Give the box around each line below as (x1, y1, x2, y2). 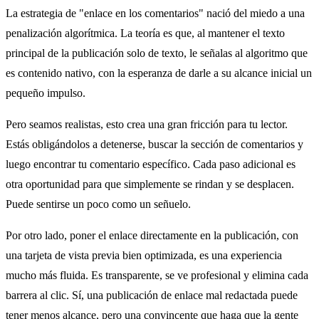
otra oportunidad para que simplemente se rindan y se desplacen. (6, 177, 294, 190)
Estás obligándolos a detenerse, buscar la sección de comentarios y (6, 137, 303, 150)
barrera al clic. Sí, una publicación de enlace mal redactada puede (6, 288, 298, 301)
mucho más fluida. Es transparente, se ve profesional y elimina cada (6, 268, 308, 281)
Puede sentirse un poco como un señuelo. (6, 197, 191, 210)
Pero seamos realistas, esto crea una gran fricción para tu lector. (6, 117, 288, 130)
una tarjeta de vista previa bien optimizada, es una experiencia (6, 249, 282, 261)
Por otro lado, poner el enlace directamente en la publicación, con (6, 229, 298, 241)
